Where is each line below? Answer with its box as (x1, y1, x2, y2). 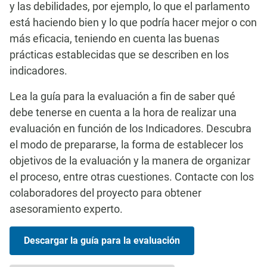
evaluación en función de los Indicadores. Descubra (10, 122, 252, 135)
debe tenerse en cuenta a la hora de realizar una (10, 106, 237, 119)
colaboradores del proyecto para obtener (10, 187, 201, 199)
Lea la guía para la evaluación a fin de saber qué (10, 90, 235, 103)
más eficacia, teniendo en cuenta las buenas (10, 32, 219, 45)
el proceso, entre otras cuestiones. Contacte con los (10, 170, 254, 183)
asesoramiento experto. (10, 203, 123, 215)
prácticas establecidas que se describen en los (10, 48, 229, 61)
